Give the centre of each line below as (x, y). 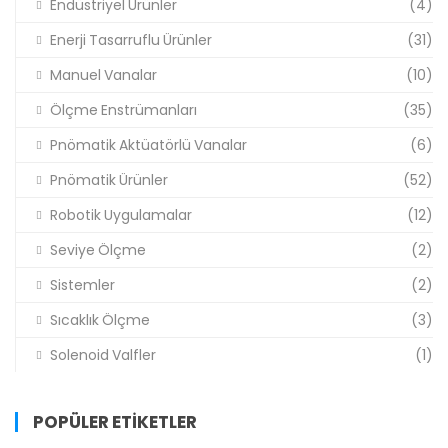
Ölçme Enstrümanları (123, 110)
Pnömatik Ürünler (109, 180)
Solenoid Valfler (103, 355)
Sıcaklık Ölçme (100, 320)
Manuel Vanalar (103, 75)
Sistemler (82, 285)
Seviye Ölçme (98, 250)
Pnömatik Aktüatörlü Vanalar (148, 145)
